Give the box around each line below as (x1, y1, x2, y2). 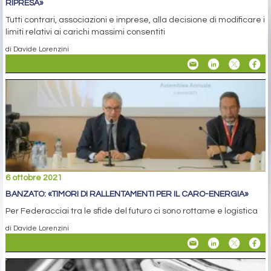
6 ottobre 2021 (5, 173, 62, 182)
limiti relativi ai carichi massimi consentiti (5, 28, 165, 37)
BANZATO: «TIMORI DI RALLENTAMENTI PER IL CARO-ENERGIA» (5, 189, 249, 198)
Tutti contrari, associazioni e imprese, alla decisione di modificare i (5, 16, 265, 25)
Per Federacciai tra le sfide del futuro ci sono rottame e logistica (5, 206, 258, 215)
